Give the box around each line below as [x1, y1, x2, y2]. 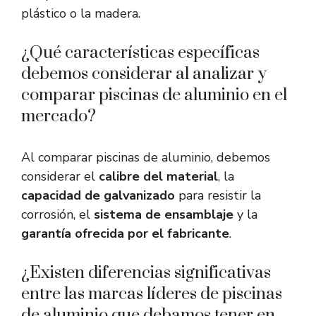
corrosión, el [21, 206, 94, 224]
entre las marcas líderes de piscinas [21, 284, 282, 305]
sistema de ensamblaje [94, 206, 233, 224]
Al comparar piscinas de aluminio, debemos [21, 149, 270, 166]
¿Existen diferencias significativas [21, 262, 271, 284]
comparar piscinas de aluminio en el [21, 85, 287, 107]
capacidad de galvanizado [21, 187, 175, 205]
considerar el [21, 168, 99, 186]
